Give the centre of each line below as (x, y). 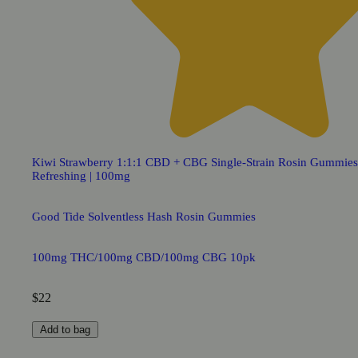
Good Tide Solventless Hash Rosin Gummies (144, 216)
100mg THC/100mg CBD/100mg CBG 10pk (144, 257)
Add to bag (65, 329)
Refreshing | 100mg (81, 175)
